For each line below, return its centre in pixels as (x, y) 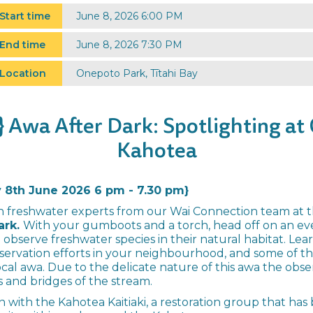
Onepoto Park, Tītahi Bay (137, 74)
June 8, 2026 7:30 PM (129, 45)
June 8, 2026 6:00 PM (130, 16)
